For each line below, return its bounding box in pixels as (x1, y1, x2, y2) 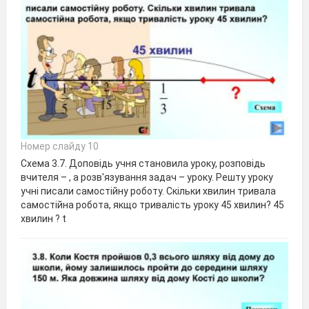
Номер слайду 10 (21, 141, 99, 152)
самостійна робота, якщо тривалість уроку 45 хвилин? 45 (21, 199, 284, 211)
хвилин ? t (21, 213, 66, 225)
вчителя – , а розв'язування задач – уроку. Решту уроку (21, 172, 273, 183)
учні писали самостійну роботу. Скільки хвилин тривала (21, 186, 276, 197)
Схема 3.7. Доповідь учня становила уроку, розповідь (21, 158, 266, 170)
